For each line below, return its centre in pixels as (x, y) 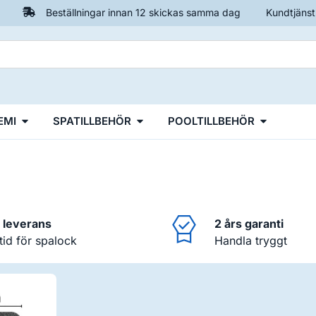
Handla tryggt (251, 241)
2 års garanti (249, 224)
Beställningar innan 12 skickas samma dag (143, 12)
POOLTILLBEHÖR (211, 121)
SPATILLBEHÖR (92, 121)
